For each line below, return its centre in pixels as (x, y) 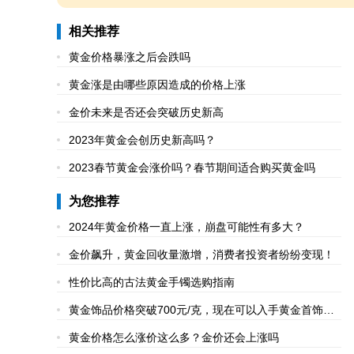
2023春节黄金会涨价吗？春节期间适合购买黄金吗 (192, 167)
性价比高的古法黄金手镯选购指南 (152, 282)
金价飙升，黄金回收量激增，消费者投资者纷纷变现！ (201, 254)
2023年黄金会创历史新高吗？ (142, 139)
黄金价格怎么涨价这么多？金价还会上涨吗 (174, 337)
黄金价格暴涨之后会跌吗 (130, 56)
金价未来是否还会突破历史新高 (146, 112)
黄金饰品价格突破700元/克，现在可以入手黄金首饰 (196, 309)
